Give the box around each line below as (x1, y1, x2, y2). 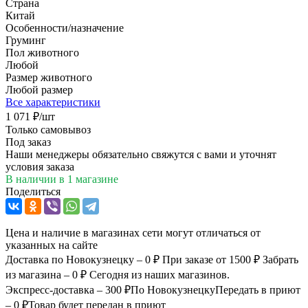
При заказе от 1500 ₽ (162, 253, 260, 265)
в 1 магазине (59, 173, 118, 185)
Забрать (263, 253, 298, 265)
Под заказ (5, 135, 51, 148)
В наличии (5, 173, 59, 185)
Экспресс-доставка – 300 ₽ (5, 283, 131, 296)
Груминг (5, 34, 46, 46)
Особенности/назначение (5, 21, 124, 34)
